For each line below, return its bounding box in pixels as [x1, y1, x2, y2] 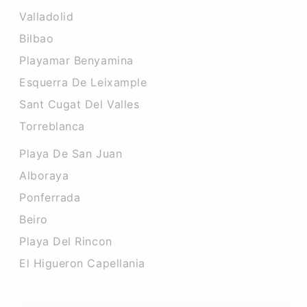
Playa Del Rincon [19, 234, 112, 248]
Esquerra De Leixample [19, 75, 147, 89]
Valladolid [19, 10, 74, 23]
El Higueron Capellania [19, 256, 145, 270]
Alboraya [19, 169, 69, 182]
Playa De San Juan [19, 147, 123, 160]
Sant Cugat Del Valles [19, 97, 140, 111]
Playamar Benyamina [19, 53, 134, 67]
